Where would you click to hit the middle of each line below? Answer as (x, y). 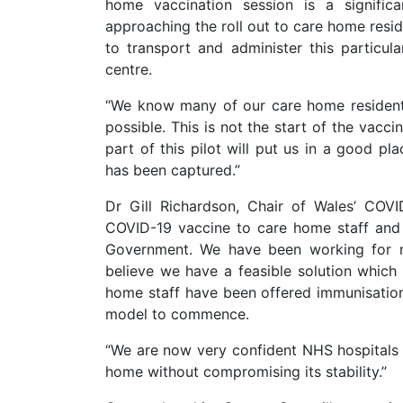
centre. (129, 69)
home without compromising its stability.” (246, 371)
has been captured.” (173, 170)
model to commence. (177, 313)
